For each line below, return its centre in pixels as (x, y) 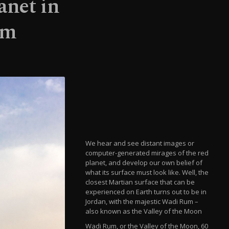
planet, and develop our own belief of (144, 163)
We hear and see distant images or (140, 143)
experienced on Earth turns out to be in (146, 192)
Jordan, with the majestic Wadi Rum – (142, 202)
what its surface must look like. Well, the (147, 173)
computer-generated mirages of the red (147, 153)
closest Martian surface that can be (140, 182)
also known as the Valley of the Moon (144, 211)
